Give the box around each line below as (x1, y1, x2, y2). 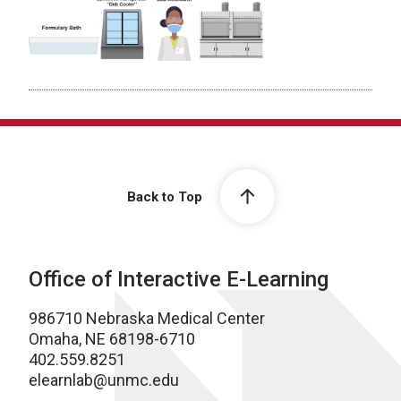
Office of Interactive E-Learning (29, 267, 328, 293)
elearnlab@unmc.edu (29, 371, 179, 390)
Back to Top (126, 188, 202, 205)
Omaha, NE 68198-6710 (29, 329, 195, 349)
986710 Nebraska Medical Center (29, 309, 265, 328)
